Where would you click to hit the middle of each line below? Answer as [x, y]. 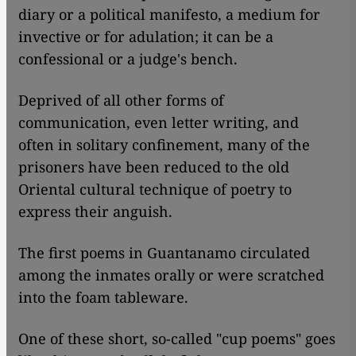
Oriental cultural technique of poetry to [155, 190]
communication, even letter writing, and [159, 123]
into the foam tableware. [103, 298]
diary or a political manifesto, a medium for [169, 15]
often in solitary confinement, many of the [164, 145]
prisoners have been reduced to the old [154, 167]
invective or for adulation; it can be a [146, 37]
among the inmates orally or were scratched [171, 275]
